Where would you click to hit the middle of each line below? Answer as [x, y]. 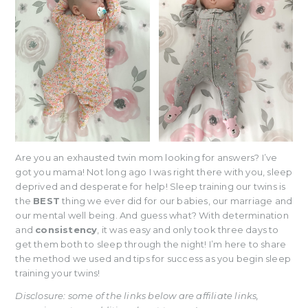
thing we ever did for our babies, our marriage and [176, 200]
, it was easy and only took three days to [188, 229]
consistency [66, 229]
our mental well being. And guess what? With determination [152, 215]
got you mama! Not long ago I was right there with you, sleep [154, 172]
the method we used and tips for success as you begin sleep [153, 258]
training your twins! [58, 273]
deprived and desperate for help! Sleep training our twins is [151, 186]
